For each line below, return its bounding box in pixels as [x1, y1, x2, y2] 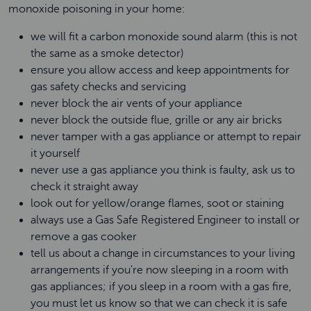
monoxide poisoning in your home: [8, 3, 191, 15]
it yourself [31, 147, 85, 160]
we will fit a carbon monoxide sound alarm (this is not [31, 31, 297, 43]
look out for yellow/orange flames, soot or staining [31, 197, 289, 210]
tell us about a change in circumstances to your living [31, 247, 295, 260]
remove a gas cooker [31, 230, 142, 243]
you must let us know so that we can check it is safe [31, 297, 287, 310]
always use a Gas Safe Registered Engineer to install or [31, 214, 300, 226]
